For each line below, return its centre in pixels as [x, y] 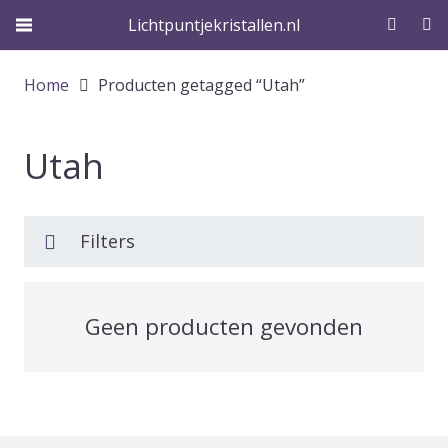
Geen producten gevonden [224, 326]
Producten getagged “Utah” [202, 85]
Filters [107, 241]
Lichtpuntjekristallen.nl [213, 25]
